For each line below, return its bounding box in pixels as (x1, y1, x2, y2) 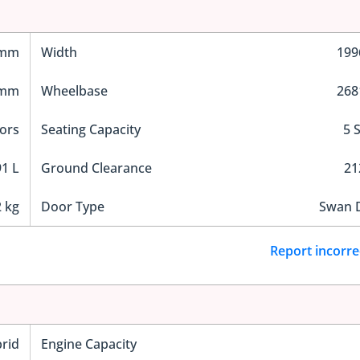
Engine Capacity (40, 335, 137, 354)
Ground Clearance (40, 158, 152, 177)
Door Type (40, 197, 104, 215)
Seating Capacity (40, 120, 141, 138)
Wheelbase (40, 81, 108, 100)
